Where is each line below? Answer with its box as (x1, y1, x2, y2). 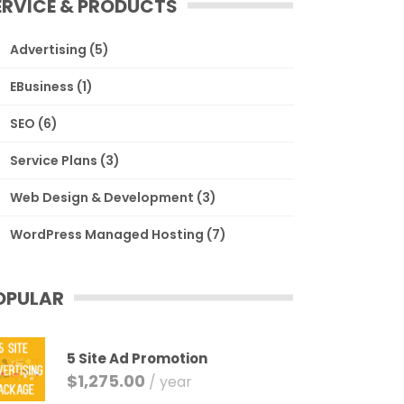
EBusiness (10, 78, 75, 96)
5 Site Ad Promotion (67, 349, 208, 368)
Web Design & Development (10, 188, 195, 207)
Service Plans (10, 151, 98, 170)
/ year (149, 372, 193, 392)
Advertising (10, 41, 87, 59)
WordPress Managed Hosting (10, 225, 205, 243)
